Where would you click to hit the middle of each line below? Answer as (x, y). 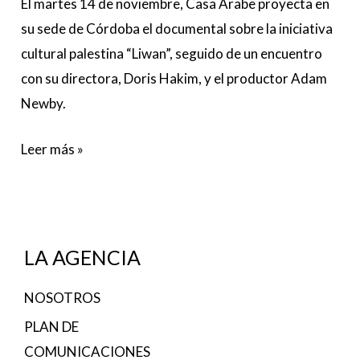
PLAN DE (51, 327)
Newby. (44, 104)
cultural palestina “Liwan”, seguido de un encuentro (172, 54)
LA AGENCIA (82, 258)
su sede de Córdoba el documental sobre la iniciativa (177, 29)
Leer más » (53, 149)
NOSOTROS (62, 298)
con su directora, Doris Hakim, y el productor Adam (174, 79)
